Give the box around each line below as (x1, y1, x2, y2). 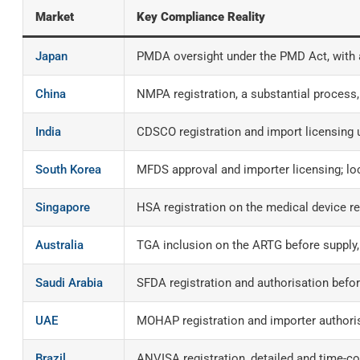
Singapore (35, 200, 90, 215)
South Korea (35, 162, 101, 177)
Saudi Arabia (35, 276, 103, 290)
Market (35, 10, 74, 24)
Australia (35, 238, 84, 252)
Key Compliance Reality (137, 10, 265, 24)
